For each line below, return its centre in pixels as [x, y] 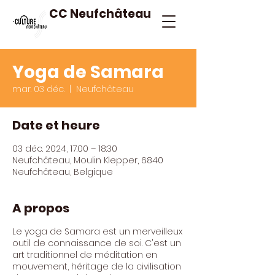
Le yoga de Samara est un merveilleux [97, 231]
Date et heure [56, 125]
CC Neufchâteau [100, 14]
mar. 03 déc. [38, 89]
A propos [41, 208]
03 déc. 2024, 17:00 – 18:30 [65, 149]
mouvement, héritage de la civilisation [97, 266]
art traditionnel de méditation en [85, 255]
